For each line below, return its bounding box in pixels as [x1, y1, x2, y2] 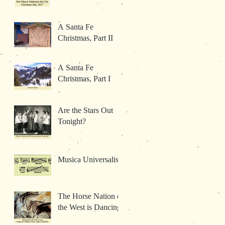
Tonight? [58, 117, 86, 126]
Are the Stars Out [58, 105, 113, 115]
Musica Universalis [58, 155, 119, 164]
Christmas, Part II [58, 33, 113, 42]
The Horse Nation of [58, 191, 124, 200]
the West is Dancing [58, 202, 121, 211]
